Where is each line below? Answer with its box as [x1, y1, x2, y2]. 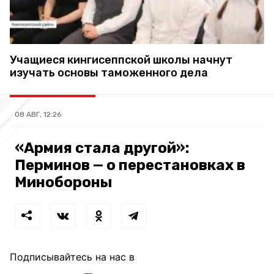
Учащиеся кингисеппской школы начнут [10, 53, 232, 67]
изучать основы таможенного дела [10, 65, 208, 80]
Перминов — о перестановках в [15, 156, 245, 174]
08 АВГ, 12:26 [15, 109, 61, 119]
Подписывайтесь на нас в [10, 250, 135, 263]
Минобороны [15, 173, 113, 191]
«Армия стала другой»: [15, 139, 190, 157]
